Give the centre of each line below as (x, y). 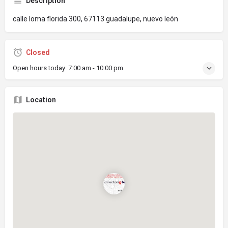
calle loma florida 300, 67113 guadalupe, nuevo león (95, 19)
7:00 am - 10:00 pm (96, 68)
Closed (38, 52)
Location (41, 99)
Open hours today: (40, 68)
